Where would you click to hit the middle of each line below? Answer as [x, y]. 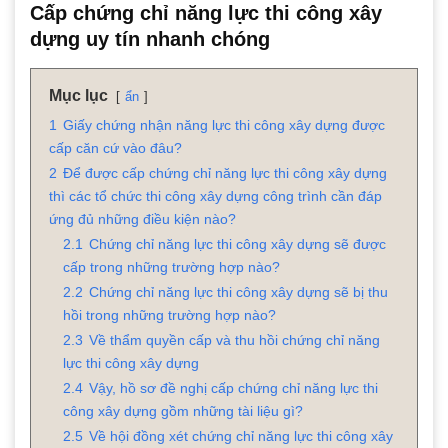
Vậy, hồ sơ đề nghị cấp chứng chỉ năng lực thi [233, 387]
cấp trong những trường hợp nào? [171, 266]
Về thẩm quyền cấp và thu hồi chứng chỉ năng [234, 339]
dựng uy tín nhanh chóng [150, 38]
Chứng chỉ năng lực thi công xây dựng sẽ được [237, 243]
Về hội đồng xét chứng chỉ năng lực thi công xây [241, 435]
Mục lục [78, 95]
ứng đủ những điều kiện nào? [142, 218]
